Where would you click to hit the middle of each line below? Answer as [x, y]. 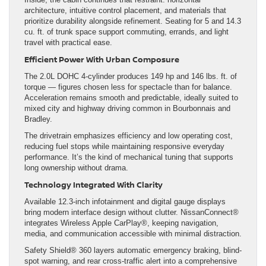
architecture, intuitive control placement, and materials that [125, 10]
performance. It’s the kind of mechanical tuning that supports [129, 157]
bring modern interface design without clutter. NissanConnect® [132, 212]
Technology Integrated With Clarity [94, 184]
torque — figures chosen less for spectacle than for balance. [128, 87]
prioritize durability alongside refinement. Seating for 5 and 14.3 [133, 21]
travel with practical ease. [68, 42]
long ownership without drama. [76, 167]
